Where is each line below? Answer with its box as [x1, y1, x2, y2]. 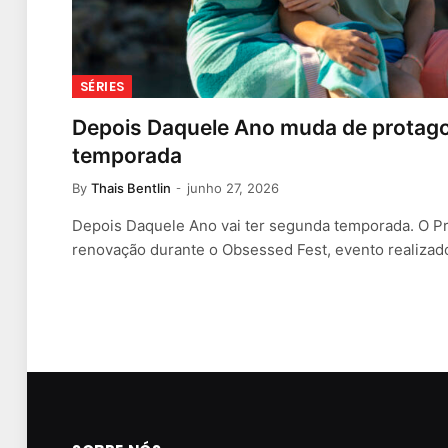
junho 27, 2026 [187, 180, 279, 197]
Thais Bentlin [91, 180, 171, 197]
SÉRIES [80, 77, 125, 97]
